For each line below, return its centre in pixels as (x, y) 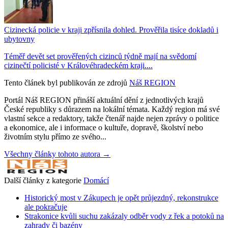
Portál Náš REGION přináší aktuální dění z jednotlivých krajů (104, 100)
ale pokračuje (46, 207)
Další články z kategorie (43, 180)
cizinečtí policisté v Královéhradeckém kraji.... (78, 65)
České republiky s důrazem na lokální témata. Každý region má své (112, 109)
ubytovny (19, 39)
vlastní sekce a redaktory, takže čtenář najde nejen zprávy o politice (111, 118)
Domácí (96, 180)
